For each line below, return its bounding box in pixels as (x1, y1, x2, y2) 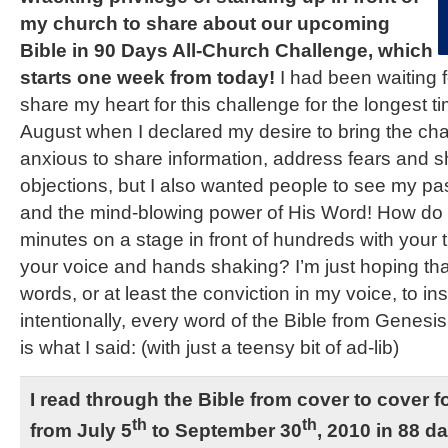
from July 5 (30, 419, 132, 441)
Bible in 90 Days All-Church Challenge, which (20, 39, 433, 61)
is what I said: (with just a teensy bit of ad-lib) (20, 336, 399, 358)
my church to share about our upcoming (20, 12, 390, 34)
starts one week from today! (20, 66, 275, 88)
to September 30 (147, 419, 302, 441)
